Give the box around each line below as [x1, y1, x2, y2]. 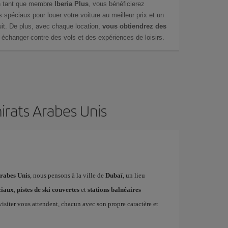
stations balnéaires [87, 185, 141, 193]
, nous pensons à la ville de [30, 171, 105, 179]
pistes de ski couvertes [16, 185, 79, 193]
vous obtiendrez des [102, 22, 166, 30]
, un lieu [122, 171, 145, 179]
